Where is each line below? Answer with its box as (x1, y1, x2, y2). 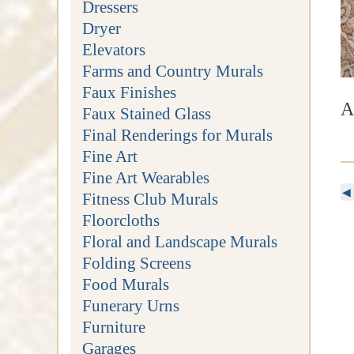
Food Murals (81, 274, 169, 293)
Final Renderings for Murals (81, 125, 273, 144)
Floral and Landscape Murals (81, 232, 277, 250)
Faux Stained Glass (81, 104, 211, 122)
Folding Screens (81, 253, 191, 272)
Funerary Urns (81, 296, 179, 314)
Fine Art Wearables (81, 168, 209, 186)
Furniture (81, 317, 145, 336)
